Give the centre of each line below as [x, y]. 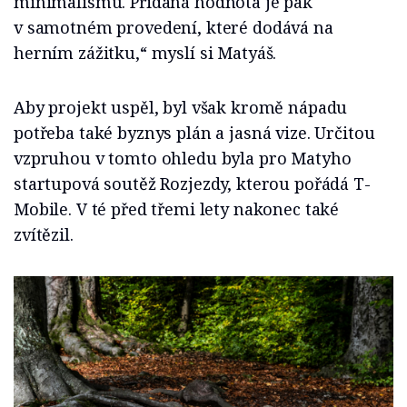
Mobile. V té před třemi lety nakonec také [177, 209]
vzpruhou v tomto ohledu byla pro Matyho [183, 159]
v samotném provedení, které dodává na [174, 28]
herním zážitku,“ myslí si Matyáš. [145, 53]
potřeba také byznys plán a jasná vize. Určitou [194, 133]
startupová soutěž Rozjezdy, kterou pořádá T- [192, 184]
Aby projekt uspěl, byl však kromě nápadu [181, 108]
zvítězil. [44, 235]
